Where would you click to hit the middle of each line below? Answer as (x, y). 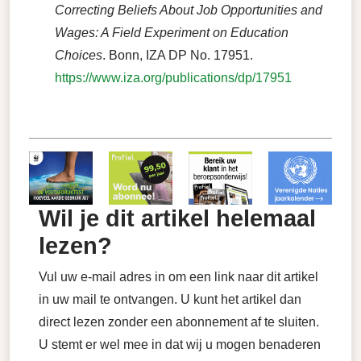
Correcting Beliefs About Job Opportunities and (189, 10)
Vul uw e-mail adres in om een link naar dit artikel (178, 277)
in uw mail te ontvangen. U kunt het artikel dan (170, 300)
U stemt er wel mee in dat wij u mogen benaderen (180, 345)
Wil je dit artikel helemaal (177, 219)
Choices (79, 56)
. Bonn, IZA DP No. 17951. (178, 56)
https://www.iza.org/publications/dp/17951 (173, 78)
